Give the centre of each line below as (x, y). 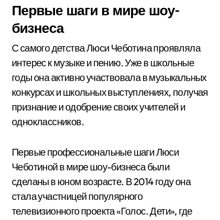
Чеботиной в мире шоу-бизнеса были (91, 167)
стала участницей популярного (77, 196)
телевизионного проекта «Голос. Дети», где (102, 211)
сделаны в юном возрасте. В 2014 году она (101, 181)
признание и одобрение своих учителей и (99, 107)
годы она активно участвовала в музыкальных (109, 77)
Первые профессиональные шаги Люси (96, 152)
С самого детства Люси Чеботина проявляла (106, 48)
